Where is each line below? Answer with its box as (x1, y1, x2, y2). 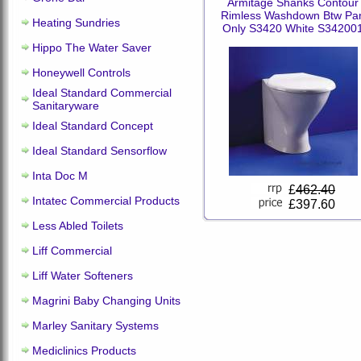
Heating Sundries (32, 16, 120, 29)
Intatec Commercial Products (32, 194, 180, 207)
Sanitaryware (32, 99, 99, 112)
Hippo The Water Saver (32, 41, 151, 54)
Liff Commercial (32, 244, 112, 257)
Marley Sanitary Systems (32, 319, 159, 332)
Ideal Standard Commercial (32, 86, 172, 99)
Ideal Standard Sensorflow (32, 144, 167, 157)
